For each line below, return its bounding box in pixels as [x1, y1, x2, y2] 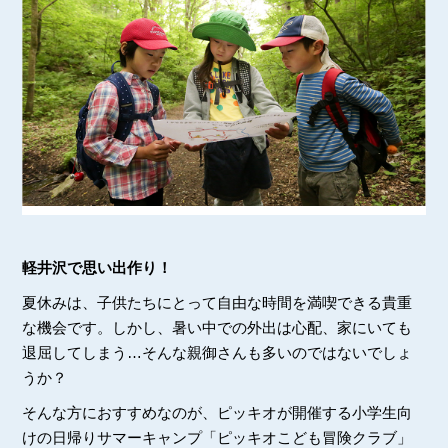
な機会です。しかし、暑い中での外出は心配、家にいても [22, 319, 413, 337]
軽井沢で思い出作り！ [22, 259, 173, 277]
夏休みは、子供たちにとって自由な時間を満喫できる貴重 [22, 294, 413, 312]
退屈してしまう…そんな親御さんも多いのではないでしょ [22, 344, 413, 362]
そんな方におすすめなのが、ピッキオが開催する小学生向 [22, 404, 413, 422]
